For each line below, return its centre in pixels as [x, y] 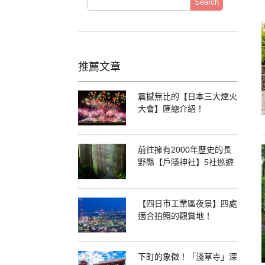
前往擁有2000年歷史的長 [185, 150]
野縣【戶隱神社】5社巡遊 [186, 162]
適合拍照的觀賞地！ [175, 216]
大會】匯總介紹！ [171, 109]
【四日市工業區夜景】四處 [188, 203]
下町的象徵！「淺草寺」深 [188, 257]
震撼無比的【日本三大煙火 [188, 96]
